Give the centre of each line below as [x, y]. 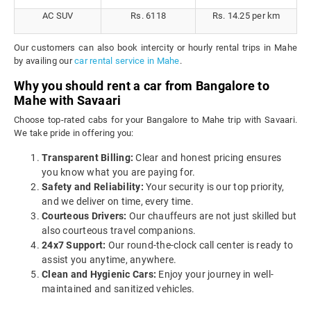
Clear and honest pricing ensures [208, 158]
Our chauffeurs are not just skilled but [212, 216]
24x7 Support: [74, 245]
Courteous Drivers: [84, 216]
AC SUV [58, 16]
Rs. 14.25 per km [246, 16]
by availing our [44, 61]
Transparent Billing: [87, 158]
